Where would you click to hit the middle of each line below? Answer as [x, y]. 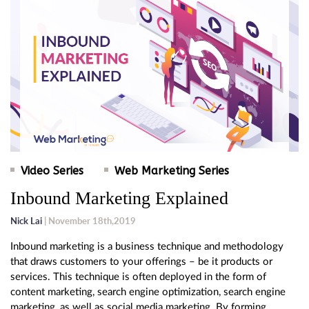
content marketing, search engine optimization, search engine [148, 292]
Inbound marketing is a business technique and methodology [147, 247]
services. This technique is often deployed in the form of [138, 277]
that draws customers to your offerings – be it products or [141, 262]
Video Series [52, 171]
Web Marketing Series [172, 171]
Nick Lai [26, 221]
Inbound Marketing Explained [119, 199]
